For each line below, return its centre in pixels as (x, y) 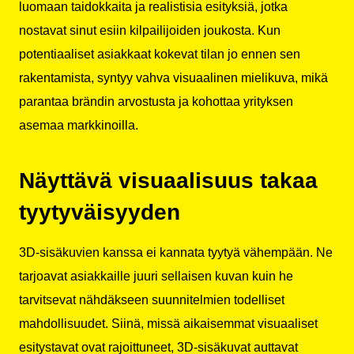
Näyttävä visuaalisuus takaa (168, 180)
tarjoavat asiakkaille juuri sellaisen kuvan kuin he (156, 276)
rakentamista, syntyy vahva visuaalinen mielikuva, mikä (173, 78)
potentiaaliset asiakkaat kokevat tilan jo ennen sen (160, 55)
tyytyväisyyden (100, 212)
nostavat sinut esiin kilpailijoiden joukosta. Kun (150, 31)
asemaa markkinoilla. (79, 126)
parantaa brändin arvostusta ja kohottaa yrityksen (156, 102)
